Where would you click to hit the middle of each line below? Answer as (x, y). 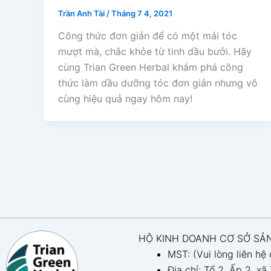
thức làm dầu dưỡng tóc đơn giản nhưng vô (158, 83)
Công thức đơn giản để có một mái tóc (148, 36)
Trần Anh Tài (82, 13)
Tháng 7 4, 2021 (142, 13)
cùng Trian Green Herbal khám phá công (151, 67)
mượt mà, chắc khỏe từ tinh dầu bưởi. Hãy (155, 52)
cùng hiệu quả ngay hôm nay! (125, 99)
